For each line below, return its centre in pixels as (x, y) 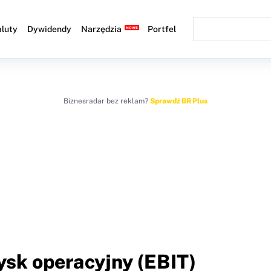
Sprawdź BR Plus (179, 101)
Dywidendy (50, 29)
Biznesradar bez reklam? (107, 101)
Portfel (162, 29)
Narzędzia (102, 29)
